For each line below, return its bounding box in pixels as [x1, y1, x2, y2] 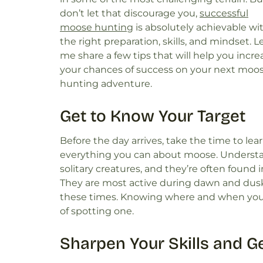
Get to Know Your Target [60, 106, 245, 126]
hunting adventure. [60, 77, 152, 89]
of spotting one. [60, 205, 134, 217]
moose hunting [60, 21, 133, 33]
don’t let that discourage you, [60, 7, 200, 19]
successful [200, 7, 248, 19]
